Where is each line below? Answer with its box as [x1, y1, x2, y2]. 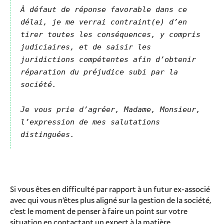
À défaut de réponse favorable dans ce [20, 5, 187, 14]
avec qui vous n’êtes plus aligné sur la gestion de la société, [10, 194, 211, 205]
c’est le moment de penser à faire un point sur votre [10, 205, 187, 216]
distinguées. [20, 130, 74, 139]
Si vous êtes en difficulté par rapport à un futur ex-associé [10, 183, 210, 194]
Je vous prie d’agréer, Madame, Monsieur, [20, 105, 200, 114]
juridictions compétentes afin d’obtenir [20, 55, 196, 64]
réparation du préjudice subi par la [20, 67, 178, 76]
